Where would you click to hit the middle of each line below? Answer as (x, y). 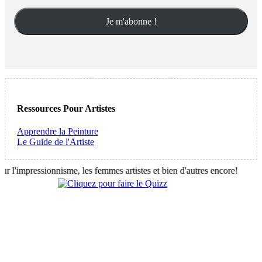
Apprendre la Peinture (58, 131)
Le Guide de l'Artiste (56, 142)
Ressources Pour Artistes (66, 108)
